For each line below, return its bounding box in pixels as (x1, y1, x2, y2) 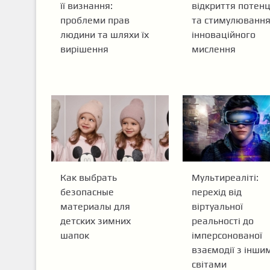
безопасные (60, 186, 114, 198)
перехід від (191, 186, 242, 198)
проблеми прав (60, 14, 130, 26)
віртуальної (191, 200, 243, 212)
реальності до (191, 215, 254, 227)
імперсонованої (191, 229, 262, 241)
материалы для (60, 200, 130, 212)
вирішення (60, 43, 108, 55)
